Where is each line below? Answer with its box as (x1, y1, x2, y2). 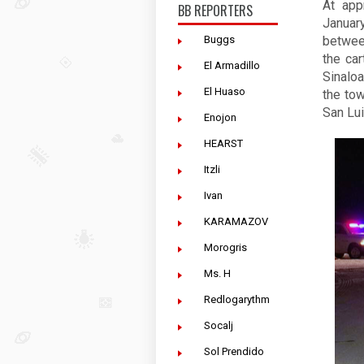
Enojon (204, 111, 236, 123)
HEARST (204, 137, 243, 149)
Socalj (204, 319, 233, 331)
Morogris (204, 241, 247, 253)
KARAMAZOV (204, 215, 268, 227)
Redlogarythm (204, 293, 270, 305)
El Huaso (204, 85, 245, 97)
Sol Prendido (204, 345, 264, 357)
